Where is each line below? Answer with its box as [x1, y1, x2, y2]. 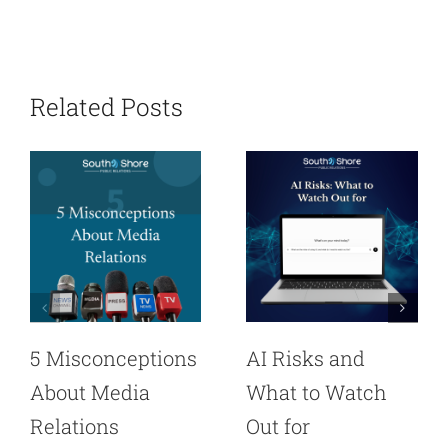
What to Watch [246, 379, 388, 406]
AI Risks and [246, 345, 366, 372]
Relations [29, 413, 119, 440]
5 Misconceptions [29, 345, 197, 372]
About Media [29, 379, 150, 406]
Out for [246, 413, 311, 440]
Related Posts [29, 90, 183, 123]
